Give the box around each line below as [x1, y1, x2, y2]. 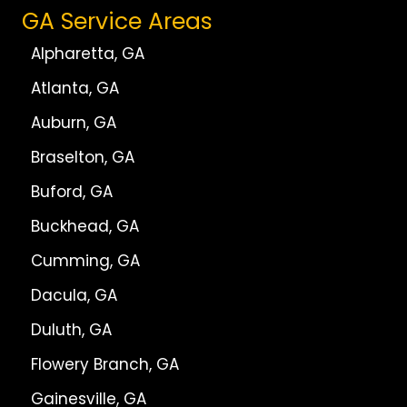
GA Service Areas [22, 5, 213, 37]
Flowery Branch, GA [31, 352, 179, 375]
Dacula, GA [31, 283, 117, 306]
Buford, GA [31, 180, 113, 203]
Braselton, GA [31, 145, 134, 168]
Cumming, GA [31, 249, 140, 272]
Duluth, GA [31, 318, 112, 341]
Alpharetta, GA [31, 42, 144, 65]
